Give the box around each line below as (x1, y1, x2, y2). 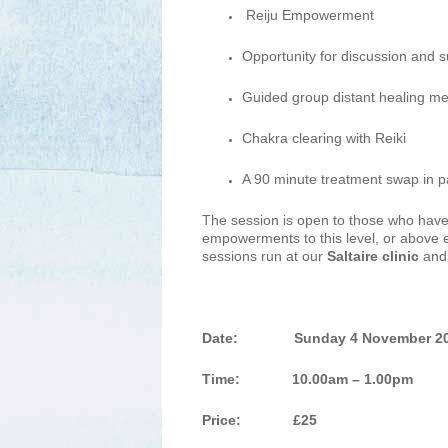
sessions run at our (202, 248, 323, 264)
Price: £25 (202, 412, 317, 428)
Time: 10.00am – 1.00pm (202, 371, 417, 387)
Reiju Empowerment (242, 7, 374, 23)
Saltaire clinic (323, 248, 419, 264)
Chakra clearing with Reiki (242, 130, 410, 146)
